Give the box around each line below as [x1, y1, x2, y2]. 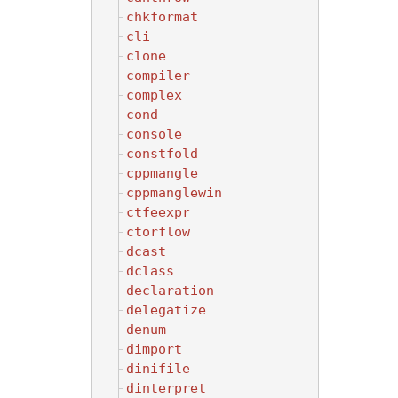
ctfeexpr [126, 203, 190, 220]
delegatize [126, 301, 206, 318]
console [126, 125, 182, 142]
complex [126, 86, 182, 103]
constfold [126, 145, 198, 162]
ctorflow [126, 223, 190, 240]
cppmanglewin [126, 184, 222, 201]
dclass [126, 262, 174, 279]
